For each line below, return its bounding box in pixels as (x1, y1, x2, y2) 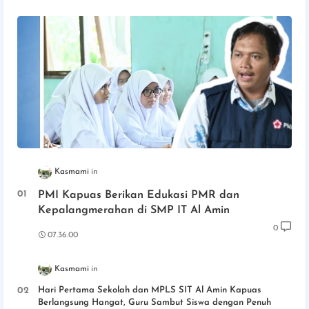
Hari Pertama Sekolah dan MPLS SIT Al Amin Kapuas (38, 285, 261, 295)
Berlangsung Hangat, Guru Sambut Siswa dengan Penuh (38, 297, 271, 307)
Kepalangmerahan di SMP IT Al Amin (38, 204, 230, 216)
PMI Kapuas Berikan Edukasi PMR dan (38, 189, 239, 201)
